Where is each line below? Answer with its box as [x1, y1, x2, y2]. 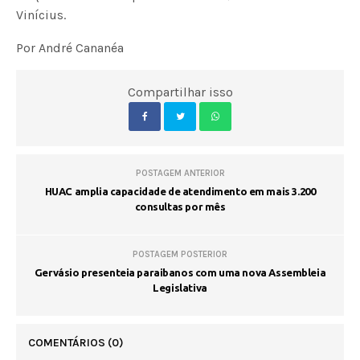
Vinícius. [16, 6, 66, 22]
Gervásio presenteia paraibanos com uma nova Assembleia [34, 266, 326, 278]
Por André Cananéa [16, 39, 125, 55]
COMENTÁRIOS [28, 335, 108, 350]
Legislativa [153, 281, 207, 293]
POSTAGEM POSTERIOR [133, 248, 227, 260]
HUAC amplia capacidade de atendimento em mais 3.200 [44, 185, 316, 197]
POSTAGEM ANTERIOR [135, 167, 225, 178]
